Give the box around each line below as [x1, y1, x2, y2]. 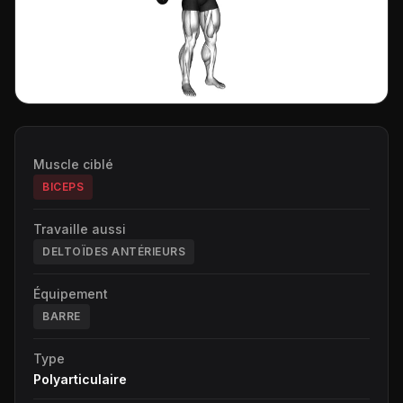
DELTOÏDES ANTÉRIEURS [42, 244, 185, 258]
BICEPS [42, 179, 84, 193]
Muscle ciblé [33, 156, 113, 172]
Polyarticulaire [33, 371, 127, 387]
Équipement [33, 285, 108, 301]
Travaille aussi [33, 220, 126, 237]
